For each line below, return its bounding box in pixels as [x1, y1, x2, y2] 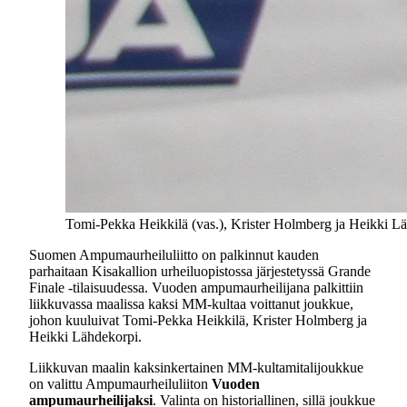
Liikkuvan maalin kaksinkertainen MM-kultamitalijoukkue [29, 360, 363, 375]
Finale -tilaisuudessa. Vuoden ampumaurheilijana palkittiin [29, 280, 363, 295]
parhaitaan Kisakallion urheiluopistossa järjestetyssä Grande [29, 263, 371, 279]
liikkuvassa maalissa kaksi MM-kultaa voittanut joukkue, [29, 296, 353, 312]
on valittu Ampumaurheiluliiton [29, 376, 212, 392]
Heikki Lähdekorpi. [29, 329, 142, 344]
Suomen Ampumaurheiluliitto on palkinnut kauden [29, 247, 319, 263]
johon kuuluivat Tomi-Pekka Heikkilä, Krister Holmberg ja [29, 313, 367, 328]
